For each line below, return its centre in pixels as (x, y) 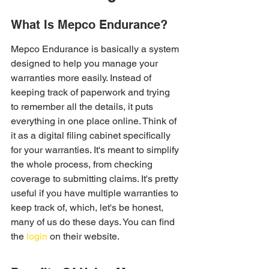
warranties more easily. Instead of (82, 78)
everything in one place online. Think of (95, 121)
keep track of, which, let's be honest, (88, 207)
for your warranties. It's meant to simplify (96, 150)
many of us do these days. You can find (94, 222)
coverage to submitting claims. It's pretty (96, 179)
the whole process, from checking (83, 164)
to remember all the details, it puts (83, 107)
